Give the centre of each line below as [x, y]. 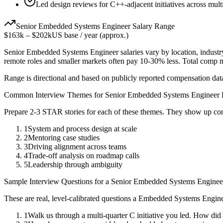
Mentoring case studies [64, 138]
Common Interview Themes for [55, 95]
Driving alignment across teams [77, 147]
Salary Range [153, 26]
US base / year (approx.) [90, 35]
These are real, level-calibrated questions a [71, 199]
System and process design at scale [82, 129]
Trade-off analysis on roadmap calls [84, 156]
